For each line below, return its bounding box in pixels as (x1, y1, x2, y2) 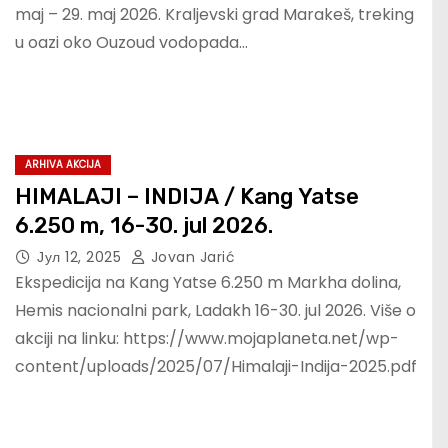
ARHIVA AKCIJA (25, 157, 101, 173)
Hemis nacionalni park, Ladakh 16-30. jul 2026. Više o (15, 299, 416, 323)
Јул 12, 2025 (37, 247, 126, 268)
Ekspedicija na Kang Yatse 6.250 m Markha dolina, (15, 271, 401, 295)
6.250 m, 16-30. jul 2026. (15, 212, 273, 240)
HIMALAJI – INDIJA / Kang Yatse (15, 183, 359, 211)
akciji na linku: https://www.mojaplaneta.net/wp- (15, 327, 399, 351)
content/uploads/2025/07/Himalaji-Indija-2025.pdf (15, 355, 417, 379)
